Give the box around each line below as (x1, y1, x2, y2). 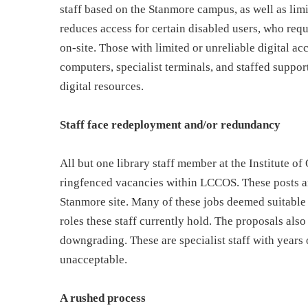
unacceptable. (60, 253, 127, 266)
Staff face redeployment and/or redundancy (60, 118, 280, 131)
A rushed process (60, 291, 146, 305)
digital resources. (60, 80, 146, 93)
